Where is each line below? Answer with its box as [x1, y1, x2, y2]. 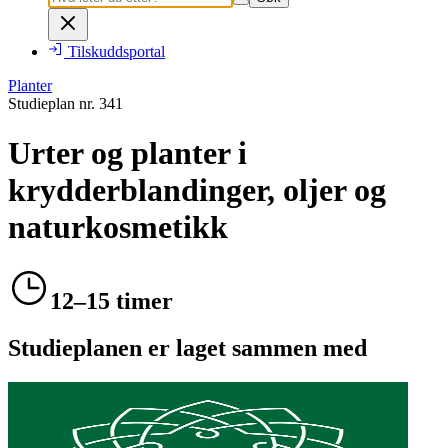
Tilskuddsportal [68, 43, 165, 61]
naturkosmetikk [8, 208, 228, 245]
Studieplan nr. [8, 95, 99, 113]
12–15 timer [50, 288, 173, 315]
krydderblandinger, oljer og [8, 171, 386, 208]
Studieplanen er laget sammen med [8, 334, 367, 361]
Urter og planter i [8, 134, 247, 171]
